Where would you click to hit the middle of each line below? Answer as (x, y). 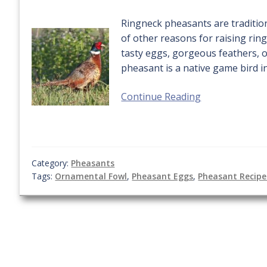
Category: (52, 163)
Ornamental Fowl (91, 176)
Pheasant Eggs (163, 176)
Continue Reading (161, 97)
